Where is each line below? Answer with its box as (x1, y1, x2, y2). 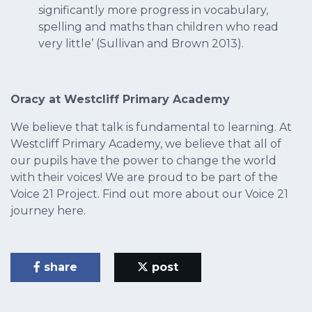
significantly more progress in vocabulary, (38, 3, 268, 17)
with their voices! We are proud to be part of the (10, 171, 278, 185)
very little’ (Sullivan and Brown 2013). (38, 37, 244, 51)
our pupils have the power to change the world (10, 154, 276, 168)
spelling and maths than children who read (38, 20, 279, 34)
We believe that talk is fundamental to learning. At (10, 120, 292, 134)
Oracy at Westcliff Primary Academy (10, 93, 230, 107)
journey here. (10, 204, 86, 218)
